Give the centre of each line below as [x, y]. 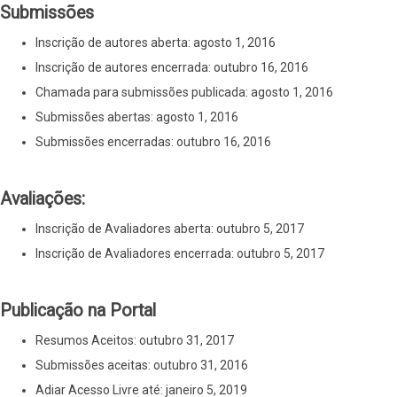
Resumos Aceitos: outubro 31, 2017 [135, 341]
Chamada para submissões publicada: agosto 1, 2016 [184, 93]
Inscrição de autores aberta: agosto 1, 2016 [156, 43]
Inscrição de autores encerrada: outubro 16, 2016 [172, 68]
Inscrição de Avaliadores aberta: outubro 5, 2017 [170, 229]
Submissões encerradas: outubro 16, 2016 [153, 142]
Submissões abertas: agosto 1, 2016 [137, 117]
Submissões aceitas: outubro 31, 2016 [142, 366]
